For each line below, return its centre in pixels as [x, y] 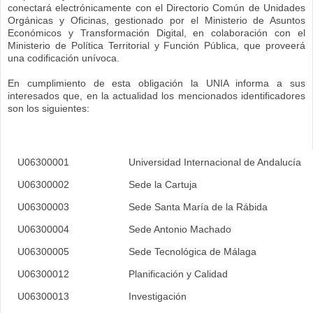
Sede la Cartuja [163, 184]
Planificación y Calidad [178, 274]
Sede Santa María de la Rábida [198, 207]
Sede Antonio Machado [180, 229]
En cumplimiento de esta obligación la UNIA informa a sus [156, 83]
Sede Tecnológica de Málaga [192, 252]
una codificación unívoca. [65, 58]
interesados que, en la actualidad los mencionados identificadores [156, 96]
